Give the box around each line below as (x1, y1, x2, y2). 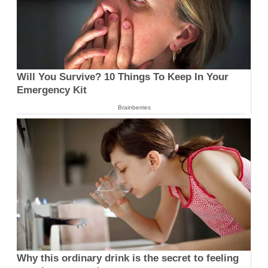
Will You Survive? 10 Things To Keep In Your (17, 71, 229, 83)
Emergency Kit (17, 84, 87, 96)
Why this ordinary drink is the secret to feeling (17, 252, 239, 264)
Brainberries (117, 103, 151, 111)
